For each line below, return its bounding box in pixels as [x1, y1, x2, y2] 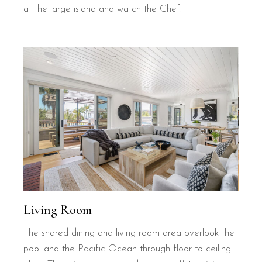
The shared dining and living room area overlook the [23, 227, 235, 238]
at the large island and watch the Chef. [23, 4, 182, 15]
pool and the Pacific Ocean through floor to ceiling [23, 243, 232, 254]
